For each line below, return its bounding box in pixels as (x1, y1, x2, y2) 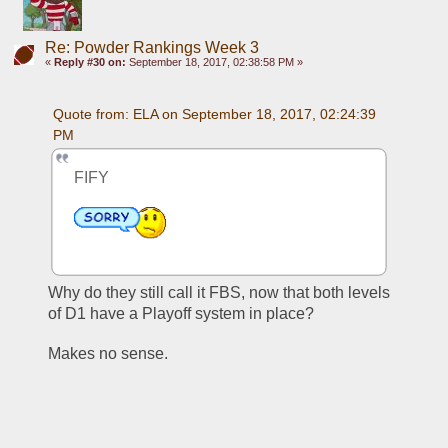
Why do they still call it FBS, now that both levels (48, 283, 391, 301)
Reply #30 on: (53, 55, 126, 68)
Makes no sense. (48, 344, 173, 362)
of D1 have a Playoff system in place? (48, 304, 319, 322)
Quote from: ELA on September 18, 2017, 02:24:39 (52, 105, 376, 122)
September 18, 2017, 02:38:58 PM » (125, 55, 303, 68)
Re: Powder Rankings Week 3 (44, 38, 259, 56)
